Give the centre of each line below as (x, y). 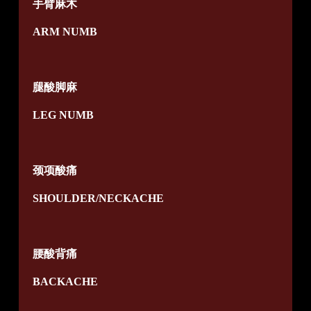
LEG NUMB (63, 115)
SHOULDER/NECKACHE (98, 199)
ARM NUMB (65, 32)
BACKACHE (65, 282)
